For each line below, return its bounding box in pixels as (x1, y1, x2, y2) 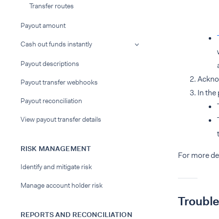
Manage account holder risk (21, 181, 103, 190)
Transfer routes (29, 1, 74, 10)
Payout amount (21, 21, 66, 30)
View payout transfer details (21, 115, 101, 124)
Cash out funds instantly (21, 40, 92, 48)
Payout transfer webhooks (21, 78, 98, 87)
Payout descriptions (21, 59, 79, 68)
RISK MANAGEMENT (21, 144, 91, 153)
